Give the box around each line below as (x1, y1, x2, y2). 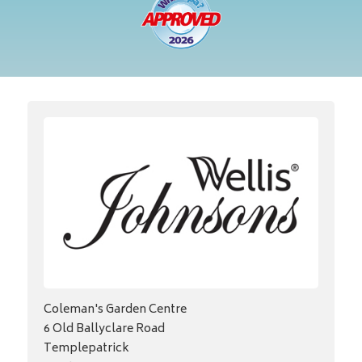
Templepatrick (43, 339, 129, 360)
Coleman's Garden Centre (43, 300, 187, 321)
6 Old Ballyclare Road (43, 319, 165, 340)
